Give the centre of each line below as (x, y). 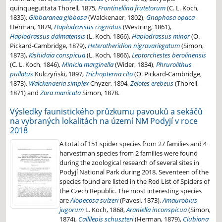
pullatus (22, 74)
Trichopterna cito (109, 74)
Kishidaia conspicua (57, 55)
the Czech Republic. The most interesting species (131, 191)
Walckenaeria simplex (59, 83)
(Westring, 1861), (146, 27)
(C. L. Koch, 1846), (36, 65)
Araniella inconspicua (157, 210)
